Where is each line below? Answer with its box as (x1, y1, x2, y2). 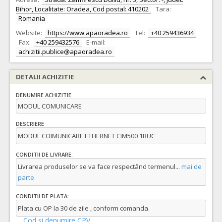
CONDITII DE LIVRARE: (16, 151, 73, 159)
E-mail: (86, 38, 106, 47)
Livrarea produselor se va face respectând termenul (18, 162, 175, 171)
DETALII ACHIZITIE (16, 72, 74, 81)
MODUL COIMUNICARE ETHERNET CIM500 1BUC (18, 131, 155, 140)
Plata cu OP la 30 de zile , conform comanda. (18, 204, 150, 213)
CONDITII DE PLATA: (16, 192, 69, 200)
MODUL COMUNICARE (18, 102, 82, 111)
